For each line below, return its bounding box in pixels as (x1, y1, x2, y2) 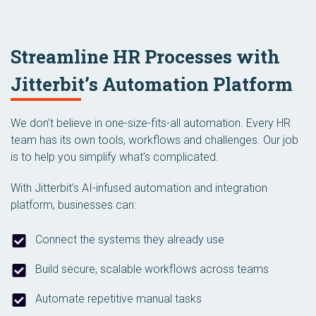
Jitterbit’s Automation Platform (11, 71, 293, 96)
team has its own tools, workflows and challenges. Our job (11, 133, 298, 147)
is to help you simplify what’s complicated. (11, 150, 219, 164)
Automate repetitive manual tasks (35, 291, 202, 305)
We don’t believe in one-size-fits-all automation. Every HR (11, 116, 291, 130)
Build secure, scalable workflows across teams (35, 262, 269, 276)
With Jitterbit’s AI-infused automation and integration (11, 181, 267, 195)
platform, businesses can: (11, 197, 136, 212)
